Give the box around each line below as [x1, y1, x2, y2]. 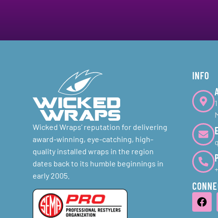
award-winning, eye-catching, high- [33, 134, 154, 144]
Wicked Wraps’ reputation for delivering [33, 122, 168, 132]
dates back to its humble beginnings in [33, 159, 164, 168]
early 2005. [33, 171, 70, 181]
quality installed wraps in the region [33, 146, 154, 156]
